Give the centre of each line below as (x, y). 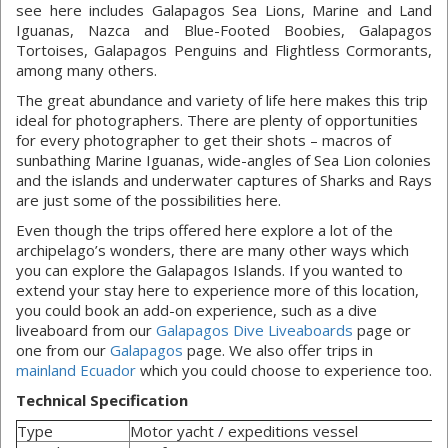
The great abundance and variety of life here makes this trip (222, 100)
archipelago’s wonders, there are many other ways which (212, 250)
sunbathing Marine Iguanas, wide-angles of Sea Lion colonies (223, 160)
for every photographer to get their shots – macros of (203, 140)
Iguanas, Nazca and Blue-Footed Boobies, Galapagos (224, 30)
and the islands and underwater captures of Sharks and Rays (224, 180)
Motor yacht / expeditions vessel (244, 431)
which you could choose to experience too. (284, 370)
